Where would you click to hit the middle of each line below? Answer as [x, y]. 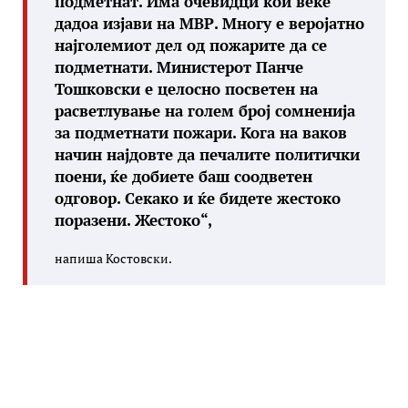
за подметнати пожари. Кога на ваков [201, 133]
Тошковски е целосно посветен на [186, 89]
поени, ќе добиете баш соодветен [184, 176]
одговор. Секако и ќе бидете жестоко [198, 198]
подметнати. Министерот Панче [179, 67]
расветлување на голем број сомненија [205, 111]
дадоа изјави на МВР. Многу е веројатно [209, 23]
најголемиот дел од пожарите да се [191, 45]
